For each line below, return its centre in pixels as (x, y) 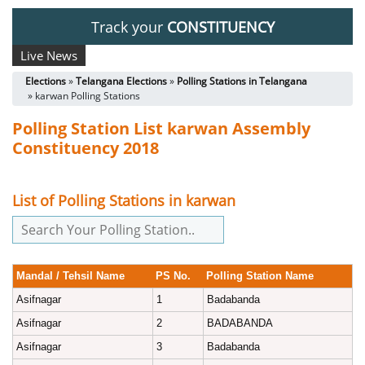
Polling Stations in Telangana (242, 81)
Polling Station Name (260, 276)
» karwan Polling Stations (83, 96)
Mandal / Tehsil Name (70, 276)
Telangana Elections (121, 81)
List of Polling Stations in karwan (124, 201)
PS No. (173, 276)
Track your (129, 27)
